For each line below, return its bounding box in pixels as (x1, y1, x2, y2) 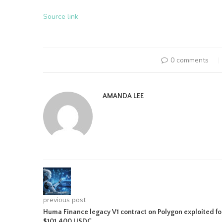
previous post (43, 195, 86, 205)
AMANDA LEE (103, 92, 144, 100)
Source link (43, 12, 78, 21)
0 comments (170, 55, 209, 65)
